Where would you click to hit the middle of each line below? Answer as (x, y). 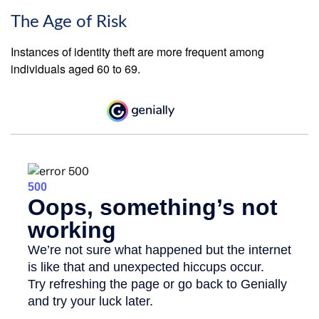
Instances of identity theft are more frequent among (137, 52)
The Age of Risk (69, 22)
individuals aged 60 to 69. (75, 69)
